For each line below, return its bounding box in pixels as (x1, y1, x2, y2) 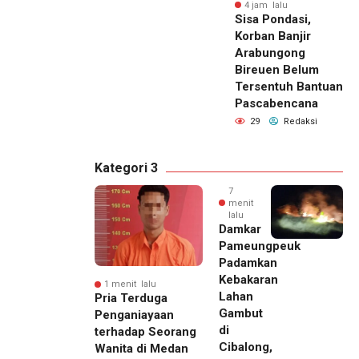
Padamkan (219, 255, 277, 270)
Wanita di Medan (95, 341, 188, 357)
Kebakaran (219, 272, 278, 287)
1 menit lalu (104, 279, 156, 290)
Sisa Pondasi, (235, 11, 311, 26)
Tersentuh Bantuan (235, 79, 343, 94)
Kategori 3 (95, 159, 158, 175)
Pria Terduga (95, 291, 167, 306)
